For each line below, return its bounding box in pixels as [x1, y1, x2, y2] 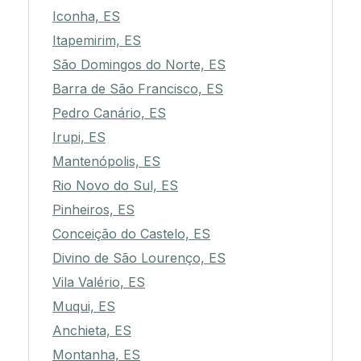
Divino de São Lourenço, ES [52, 250, 226, 267]
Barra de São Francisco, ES [52, 81, 223, 98]
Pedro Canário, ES [52, 105, 166, 122]
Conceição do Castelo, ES [52, 226, 210, 243]
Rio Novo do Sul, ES [52, 177, 178, 194]
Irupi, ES [52, 129, 106, 146]
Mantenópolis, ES [52, 153, 160, 170]
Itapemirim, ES [52, 32, 141, 49]
